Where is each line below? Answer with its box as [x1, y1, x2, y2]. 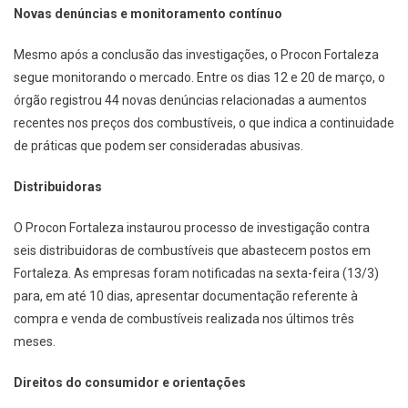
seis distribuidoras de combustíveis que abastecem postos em [14, 242, 371, 258]
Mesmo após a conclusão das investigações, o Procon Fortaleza [14, 46, 379, 62]
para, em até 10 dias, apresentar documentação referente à [14, 288, 358, 303]
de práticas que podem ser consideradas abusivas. [14, 138, 303, 153]
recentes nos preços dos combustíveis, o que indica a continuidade [14, 115, 394, 130]
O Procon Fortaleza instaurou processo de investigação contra [14, 219, 370, 235]
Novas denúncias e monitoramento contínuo [14, 5, 282, 21]
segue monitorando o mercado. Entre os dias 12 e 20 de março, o [14, 69, 385, 85]
